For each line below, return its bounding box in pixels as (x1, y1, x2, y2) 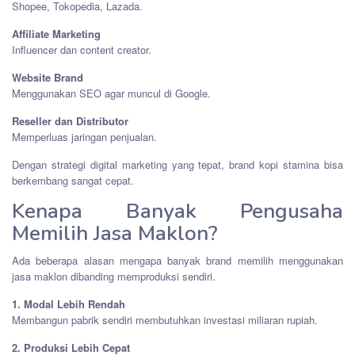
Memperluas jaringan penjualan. (12, 129, 157, 145)
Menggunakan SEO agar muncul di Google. (12, 86, 211, 101)
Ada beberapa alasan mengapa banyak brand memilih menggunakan (12, 253, 343, 269)
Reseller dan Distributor (12, 113, 128, 129)
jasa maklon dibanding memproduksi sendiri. (12, 269, 216, 284)
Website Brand (12, 70, 83, 86)
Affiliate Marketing (12, 26, 101, 42)
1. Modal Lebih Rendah (12, 296, 125, 312)
